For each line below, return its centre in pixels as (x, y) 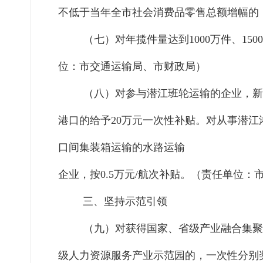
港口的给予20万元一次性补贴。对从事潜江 (159, 121)
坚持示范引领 (136, 202)
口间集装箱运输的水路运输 (122, 148)
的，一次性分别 (222, 256)
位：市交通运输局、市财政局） (132, 67)
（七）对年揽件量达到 (136, 40)
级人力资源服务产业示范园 (122, 256)
